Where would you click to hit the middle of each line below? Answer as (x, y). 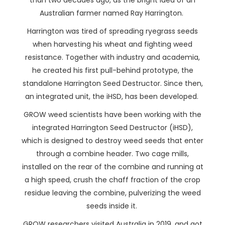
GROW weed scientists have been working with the (113, 115)
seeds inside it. (113, 206)
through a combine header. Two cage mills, (113, 154)
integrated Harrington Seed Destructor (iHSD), (113, 128)
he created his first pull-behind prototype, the (113, 70)
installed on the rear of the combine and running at (113, 167)
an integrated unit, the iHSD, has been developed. (113, 96)
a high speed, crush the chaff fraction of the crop (113, 180)
